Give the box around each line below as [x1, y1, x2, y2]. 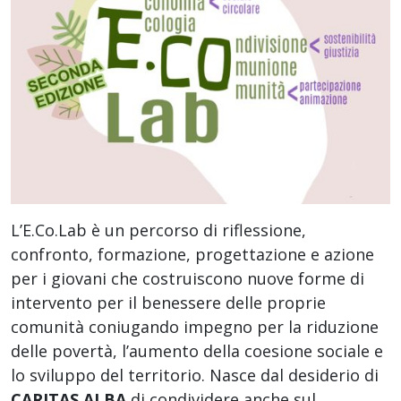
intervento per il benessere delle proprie [11, 291, 326, 313]
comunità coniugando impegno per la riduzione [11, 315, 379, 337]
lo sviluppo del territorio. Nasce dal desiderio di [11, 363, 379, 386]
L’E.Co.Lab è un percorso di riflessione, [11, 218, 306, 241]
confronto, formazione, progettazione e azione [11, 243, 374, 265]
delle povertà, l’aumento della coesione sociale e [11, 339, 383, 362]
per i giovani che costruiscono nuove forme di [11, 267, 364, 289]
